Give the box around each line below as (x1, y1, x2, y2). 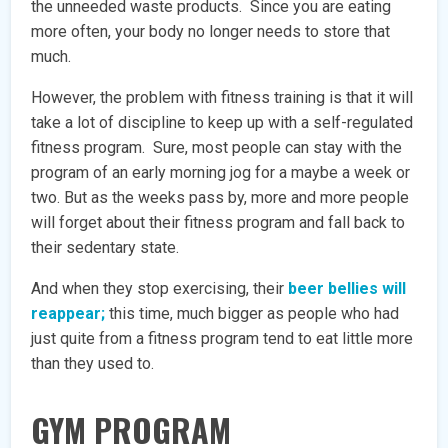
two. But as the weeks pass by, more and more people (31, 187, 410, 207)
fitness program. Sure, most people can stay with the (31, 137, 403, 157)
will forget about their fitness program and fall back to (31, 212, 406, 232)
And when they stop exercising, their (31, 278, 289, 298)
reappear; (31, 303, 106, 323)
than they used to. (31, 353, 155, 373)
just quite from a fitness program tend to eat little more (31, 328, 414, 348)
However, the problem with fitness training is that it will (31, 87, 414, 107)
